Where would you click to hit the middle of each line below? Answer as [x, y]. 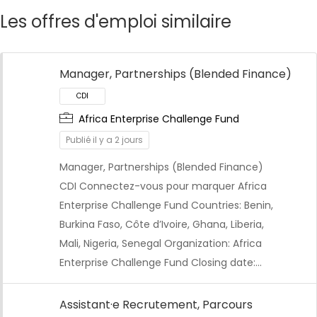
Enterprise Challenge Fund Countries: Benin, [166, 206]
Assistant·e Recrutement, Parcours [156, 305]
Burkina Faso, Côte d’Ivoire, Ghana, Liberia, [162, 225]
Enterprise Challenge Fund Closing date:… [161, 263]
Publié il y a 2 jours [104, 140]
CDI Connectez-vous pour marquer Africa [163, 186]
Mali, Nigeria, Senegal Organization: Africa [161, 244]
